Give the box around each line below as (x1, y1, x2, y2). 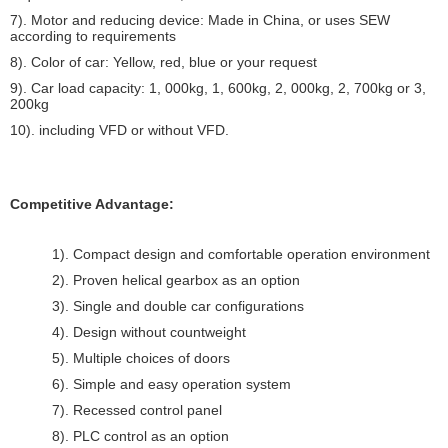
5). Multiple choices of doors (52, 350, 230, 366)
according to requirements (10, 28, 180, 44)
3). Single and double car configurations (52, 298, 304, 314)
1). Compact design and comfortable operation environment (52, 246, 430, 262)
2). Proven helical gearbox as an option (52, 272, 300, 288)
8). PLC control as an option (52, 428, 229, 444)
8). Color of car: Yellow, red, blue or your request (10, 54, 317, 70)
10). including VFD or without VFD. (10, 122, 229, 138)
